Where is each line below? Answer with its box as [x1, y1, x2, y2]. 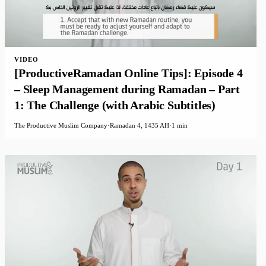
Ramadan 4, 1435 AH [110, 122, 169, 129]
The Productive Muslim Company [14, 122, 107, 129]
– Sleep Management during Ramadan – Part [14, 83, 240, 96]
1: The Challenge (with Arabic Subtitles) [14, 99, 216, 112]
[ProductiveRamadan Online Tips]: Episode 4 [14, 66, 243, 80]
